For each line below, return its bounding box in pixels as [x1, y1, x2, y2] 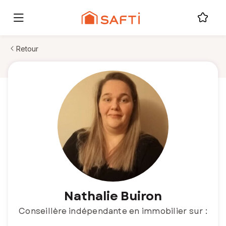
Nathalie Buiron [64, 187, 162, 205]
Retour [16, 44, 38, 53]
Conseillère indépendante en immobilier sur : [19, 205, 207, 217]
